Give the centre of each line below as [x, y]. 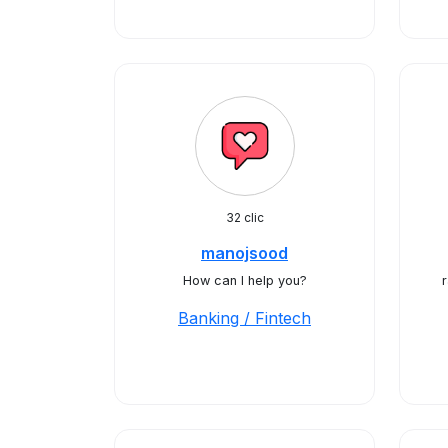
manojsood [244, 253]
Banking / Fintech [244, 318]
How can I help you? [244, 280]
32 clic [244, 217]
